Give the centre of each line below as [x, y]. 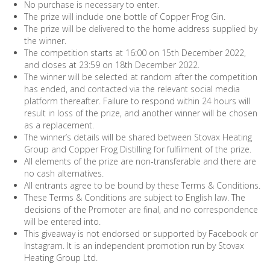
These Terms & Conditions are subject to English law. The [135, 197]
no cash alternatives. [64, 173]
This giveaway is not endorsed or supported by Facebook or [141, 233]
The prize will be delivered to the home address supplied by [141, 28]
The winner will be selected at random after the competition [141, 77]
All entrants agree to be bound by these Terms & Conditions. [142, 185]
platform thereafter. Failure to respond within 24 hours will [137, 101]
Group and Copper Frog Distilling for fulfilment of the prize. [138, 149]
